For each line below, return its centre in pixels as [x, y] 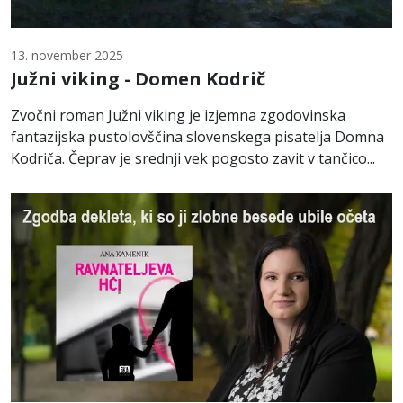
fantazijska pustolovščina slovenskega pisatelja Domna [197, 136]
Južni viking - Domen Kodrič [138, 78]
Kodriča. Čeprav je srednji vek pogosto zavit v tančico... [193, 158]
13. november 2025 [67, 55]
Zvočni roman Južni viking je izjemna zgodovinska [178, 115]
